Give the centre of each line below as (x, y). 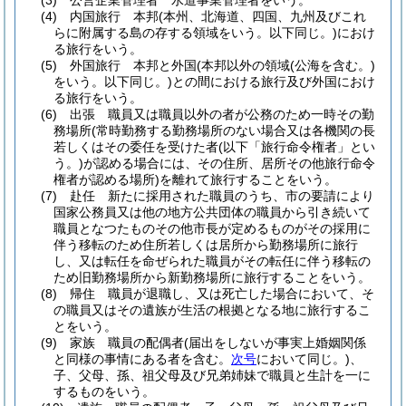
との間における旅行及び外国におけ (274, 82)
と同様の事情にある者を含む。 (142, 359)
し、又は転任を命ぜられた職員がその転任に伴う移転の (212, 261)
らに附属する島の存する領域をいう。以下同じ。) (195, 33)
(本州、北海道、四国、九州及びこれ (262, 16)
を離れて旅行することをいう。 (248, 179)
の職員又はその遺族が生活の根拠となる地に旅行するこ (212, 310)
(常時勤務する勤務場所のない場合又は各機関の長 (233, 130)
